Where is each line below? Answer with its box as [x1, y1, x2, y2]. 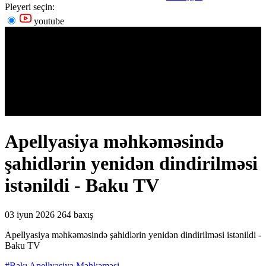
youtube [31, 16, 64, 26]
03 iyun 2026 [5, 209, 55, 220]
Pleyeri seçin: [5, 2, 55, 12]
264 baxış [57, 209, 93, 220]
